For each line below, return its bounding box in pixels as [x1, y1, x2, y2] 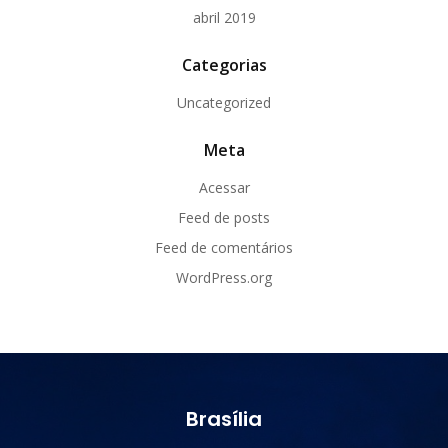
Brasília [186, 405, 262, 433]
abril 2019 [192, 8, 256, 27]
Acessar [198, 178, 250, 197]
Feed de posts [178, 208, 270, 227]
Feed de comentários [155, 238, 293, 257]
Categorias [181, 54, 267, 76]
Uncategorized [177, 93, 271, 112]
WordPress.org [176, 268, 272, 287]
